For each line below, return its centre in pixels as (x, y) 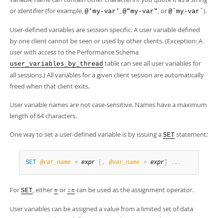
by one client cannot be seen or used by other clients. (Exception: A (106, 41)
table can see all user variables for (152, 63)
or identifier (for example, (47, 11)
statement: (191, 134)
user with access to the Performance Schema (74, 52)
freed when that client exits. (50, 86)
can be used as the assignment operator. (134, 190)
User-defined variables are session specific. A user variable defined (105, 30)
